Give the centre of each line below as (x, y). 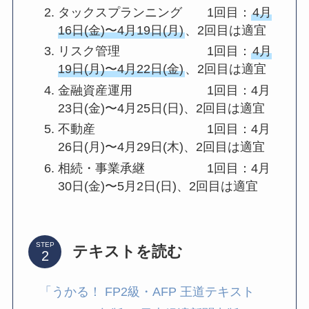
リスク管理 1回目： (155, 51)
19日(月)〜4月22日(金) (121, 69)
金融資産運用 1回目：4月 (165, 90)
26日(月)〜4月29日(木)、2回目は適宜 (162, 147)
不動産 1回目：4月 (165, 129)
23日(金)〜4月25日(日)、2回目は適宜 (162, 108)
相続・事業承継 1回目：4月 (165, 168)
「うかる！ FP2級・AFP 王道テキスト (147, 291)
